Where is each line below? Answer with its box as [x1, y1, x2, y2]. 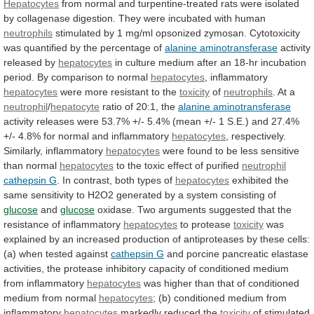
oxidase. [97, 203, 135, 215]
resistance [4, 218, 49, 230]
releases [36, 115, 74, 127]
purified [206, 159, 239, 171]
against [76, 247, 108, 259]
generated [116, 189, 162, 200]
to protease [177, 218, 233, 230]
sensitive [261, 144, 299, 156]
